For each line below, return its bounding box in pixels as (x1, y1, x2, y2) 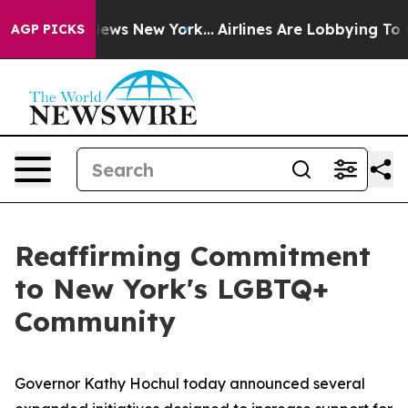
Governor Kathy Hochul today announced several (15, 374, 365, 393)
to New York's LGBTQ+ (15, 271, 329, 306)
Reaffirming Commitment (15, 239, 371, 273)
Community (15, 304, 176, 339)
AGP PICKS (11, 21, 85, 37)
